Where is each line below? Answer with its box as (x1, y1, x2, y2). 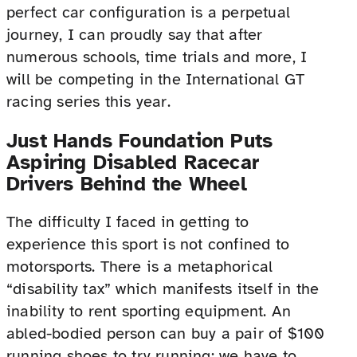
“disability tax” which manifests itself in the (6, 279, 320, 300)
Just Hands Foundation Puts (6, 128, 273, 154)
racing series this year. (6, 92, 171, 112)
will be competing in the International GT (6, 69, 305, 90)
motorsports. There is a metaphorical (6, 257, 273, 277)
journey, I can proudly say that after (6, 25, 263, 45)
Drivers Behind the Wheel (6, 171, 247, 197)
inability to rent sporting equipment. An (6, 301, 292, 322)
